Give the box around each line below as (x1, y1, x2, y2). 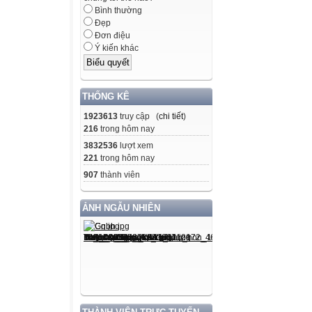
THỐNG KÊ (82, 91, 130, 102)
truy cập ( (118, 111, 159, 121)
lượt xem (118, 140, 153, 150)
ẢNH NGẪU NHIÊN (82, 202, 160, 213)
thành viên (98, 169, 140, 180)
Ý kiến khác (93, 43, 139, 54)
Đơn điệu (93, 31, 130, 41)
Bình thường (93, 6, 142, 16)
